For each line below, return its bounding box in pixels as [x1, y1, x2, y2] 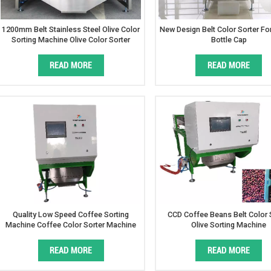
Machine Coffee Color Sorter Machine [5, 220, 137, 229]
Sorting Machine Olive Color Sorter [11, 35, 131, 45]
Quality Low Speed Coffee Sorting [13, 209, 129, 219]
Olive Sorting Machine [191, 220, 266, 229]
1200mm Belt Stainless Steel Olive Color [2, 25, 140, 34]
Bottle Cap [211, 35, 247, 45]
